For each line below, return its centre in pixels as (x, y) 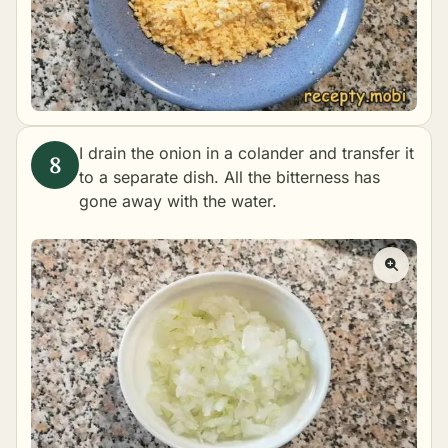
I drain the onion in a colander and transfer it (246, 153)
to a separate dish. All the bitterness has (229, 177)
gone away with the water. (178, 201)
